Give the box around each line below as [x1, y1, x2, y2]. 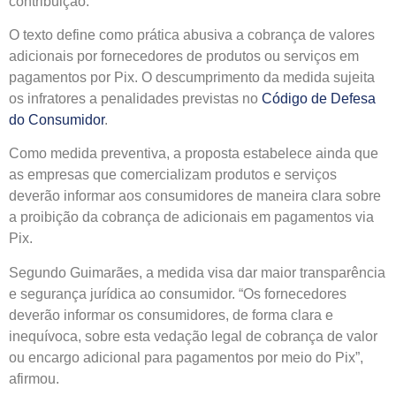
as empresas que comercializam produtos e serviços [9, 167, 337, 183]
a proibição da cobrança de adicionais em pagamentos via [9, 209, 374, 225]
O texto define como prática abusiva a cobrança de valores [9, 27, 375, 42]
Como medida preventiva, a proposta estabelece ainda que [9, 146, 378, 162]
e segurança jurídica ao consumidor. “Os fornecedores [9, 286, 346, 301]
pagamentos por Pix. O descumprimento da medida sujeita [9, 69, 375, 85]
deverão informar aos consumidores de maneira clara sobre [9, 188, 381, 204]
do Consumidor [9, 111, 104, 127]
